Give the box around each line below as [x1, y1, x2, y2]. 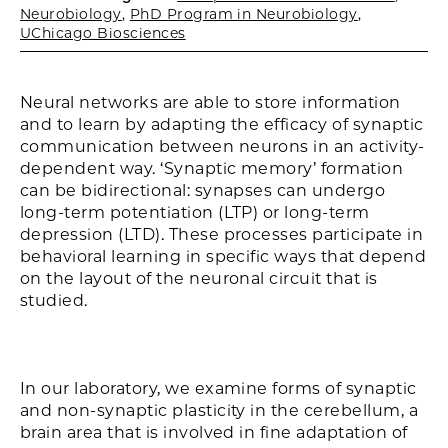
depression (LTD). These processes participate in [20, 225, 424, 244]
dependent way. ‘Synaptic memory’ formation [20, 159, 404, 178]
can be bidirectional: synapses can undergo [20, 181, 386, 200]
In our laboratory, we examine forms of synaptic [20, 379, 417, 398]
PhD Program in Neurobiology [129, 5, 358, 23]
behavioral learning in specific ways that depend [20, 247, 427, 266]
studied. [20, 291, 88, 310]
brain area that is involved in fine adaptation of [20, 423, 408, 442]
